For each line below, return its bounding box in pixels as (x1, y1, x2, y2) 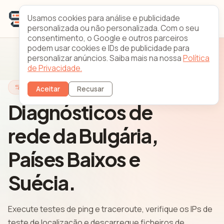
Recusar (77, 84, 104, 93)
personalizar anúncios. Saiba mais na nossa (27, 53, 183, 63)
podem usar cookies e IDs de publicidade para (27, 43, 189, 53)
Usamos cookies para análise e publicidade (27, 13, 180, 23)
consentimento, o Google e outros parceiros (27, 33, 188, 43)
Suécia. (8, 170, 75, 195)
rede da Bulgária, (8, 123, 158, 148)
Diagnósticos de (8, 99, 152, 124)
